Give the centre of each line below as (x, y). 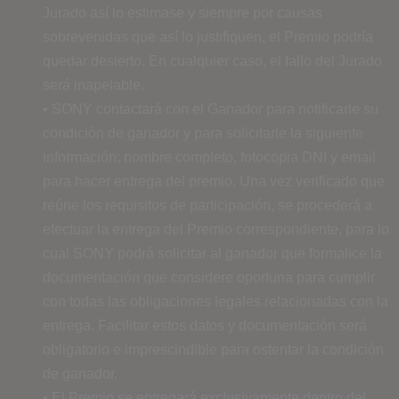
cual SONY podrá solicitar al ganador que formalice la (212, 253)
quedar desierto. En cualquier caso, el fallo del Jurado (212, 61)
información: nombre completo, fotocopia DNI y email (209, 157)
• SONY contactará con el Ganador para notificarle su (211, 109)
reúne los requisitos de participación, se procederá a (208, 205)
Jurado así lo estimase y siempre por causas (183, 12)
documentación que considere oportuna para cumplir (209, 277)
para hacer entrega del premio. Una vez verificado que (214, 181)
